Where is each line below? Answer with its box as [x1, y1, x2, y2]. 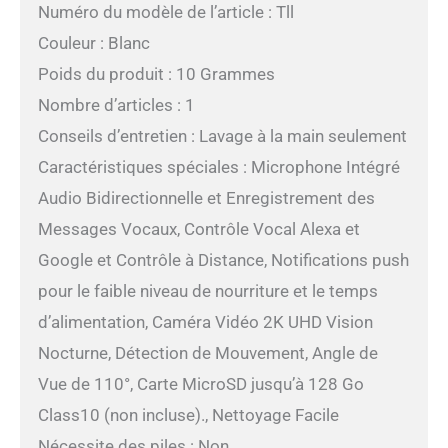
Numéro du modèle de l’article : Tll [37, 2, 294, 23]
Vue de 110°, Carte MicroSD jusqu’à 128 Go [37, 374, 364, 395]
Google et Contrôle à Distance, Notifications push [37, 250, 409, 271]
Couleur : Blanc [37, 33, 150, 54]
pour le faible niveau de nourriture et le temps [37, 281, 378, 302]
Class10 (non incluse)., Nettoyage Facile [37, 405, 339, 426]
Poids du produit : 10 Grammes [37, 64, 275, 85]
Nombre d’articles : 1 [37, 95, 195, 116]
